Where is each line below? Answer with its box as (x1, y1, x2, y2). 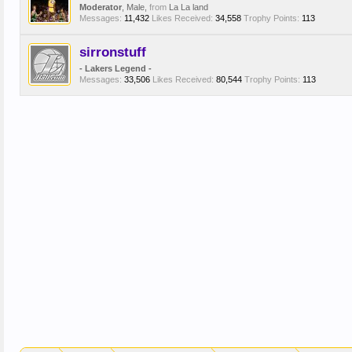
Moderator (79, 2, 122, 12)
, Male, (122, 2, 149, 12)
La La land (169, 2, 208, 12)
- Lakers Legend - (79, 64, 152, 73)
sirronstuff (79, 44, 146, 60)
